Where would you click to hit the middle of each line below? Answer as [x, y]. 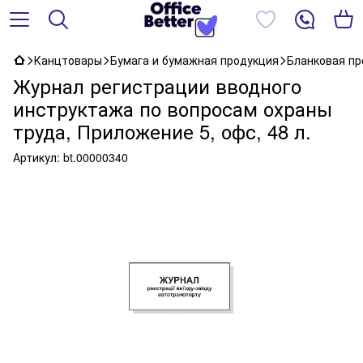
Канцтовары [68, 60]
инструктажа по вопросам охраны [173, 108]
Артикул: [36, 157]
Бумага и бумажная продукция [194, 60]
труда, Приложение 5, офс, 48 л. [162, 131]
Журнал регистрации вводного [157, 85]
